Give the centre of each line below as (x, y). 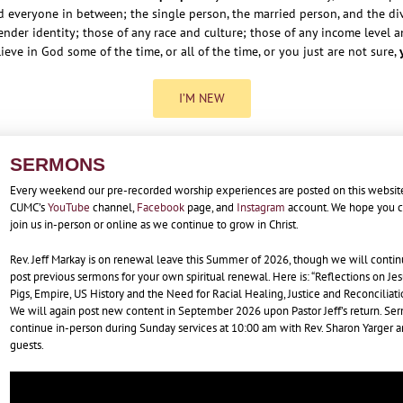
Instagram (261, 208)
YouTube (69, 208)
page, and (210, 208)
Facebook (161, 208)
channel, (113, 208)
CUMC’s (29, 208)
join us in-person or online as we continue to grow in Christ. (154, 225)
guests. (27, 345)
